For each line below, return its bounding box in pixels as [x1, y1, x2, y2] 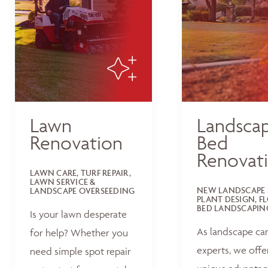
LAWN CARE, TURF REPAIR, [30, 167, 131, 178]
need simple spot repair [30, 245, 131, 257]
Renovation [30, 130, 123, 154]
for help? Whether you [30, 227, 128, 239]
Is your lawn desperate [30, 208, 127, 220]
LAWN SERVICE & [30, 176, 96, 187]
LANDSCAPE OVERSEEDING [30, 185, 135, 196]
